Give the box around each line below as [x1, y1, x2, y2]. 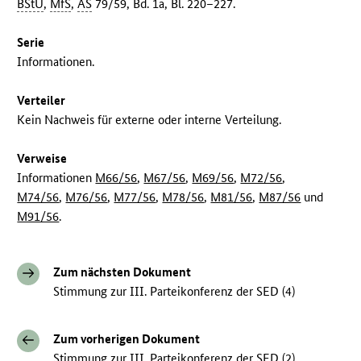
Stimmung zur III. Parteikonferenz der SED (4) [53, 284, 296, 300]
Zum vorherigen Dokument [53, 331, 201, 347]
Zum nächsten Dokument [53, 264, 192, 280]
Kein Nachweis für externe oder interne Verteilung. [17, 112, 282, 128]
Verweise [17, 151, 68, 167]
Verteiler [17, 93, 66, 109]
